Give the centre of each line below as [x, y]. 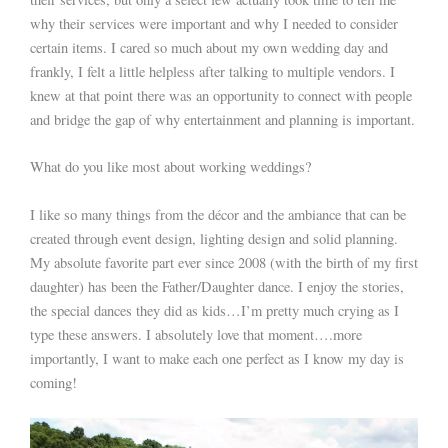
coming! [53, 382]
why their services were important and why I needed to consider [214, 24]
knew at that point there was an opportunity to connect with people [221, 96]
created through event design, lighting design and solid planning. [214, 238]
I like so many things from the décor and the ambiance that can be [218, 214]
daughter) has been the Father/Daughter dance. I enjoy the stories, [217, 286]
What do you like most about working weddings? [170, 167]
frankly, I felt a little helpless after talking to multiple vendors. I [212, 72]
